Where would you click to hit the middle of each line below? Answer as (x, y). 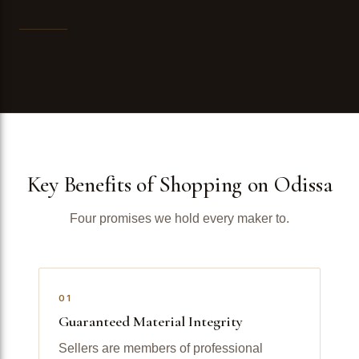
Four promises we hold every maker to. (179, 218)
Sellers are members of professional (161, 348)
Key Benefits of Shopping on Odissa (179, 184)
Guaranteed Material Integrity (151, 321)
